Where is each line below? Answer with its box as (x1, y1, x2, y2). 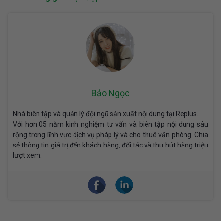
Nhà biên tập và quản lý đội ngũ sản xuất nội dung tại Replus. (13, 110, 198, 118)
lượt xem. (13, 151, 42, 159)
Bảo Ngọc (91, 87, 130, 98)
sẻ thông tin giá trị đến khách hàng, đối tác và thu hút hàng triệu (13, 141, 208, 149)
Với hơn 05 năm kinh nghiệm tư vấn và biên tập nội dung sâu (13, 120, 208, 128)
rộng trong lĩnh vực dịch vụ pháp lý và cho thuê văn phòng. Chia (13, 130, 208, 139)
